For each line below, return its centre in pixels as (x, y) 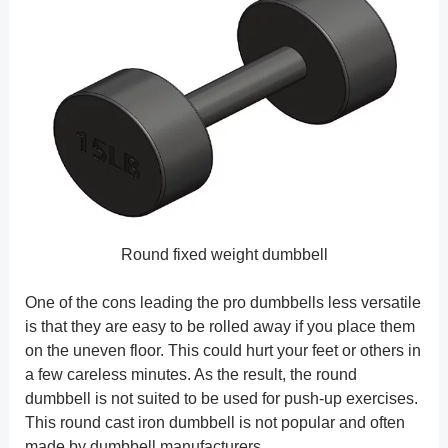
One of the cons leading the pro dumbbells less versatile (222, 302)
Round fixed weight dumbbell (224, 254)
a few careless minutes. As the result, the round (190, 374)
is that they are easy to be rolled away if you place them (219, 326)
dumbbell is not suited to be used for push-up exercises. (221, 398)
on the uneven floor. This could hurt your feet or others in (222, 350)
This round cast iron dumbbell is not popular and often (214, 422)
